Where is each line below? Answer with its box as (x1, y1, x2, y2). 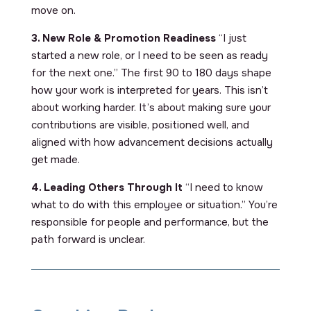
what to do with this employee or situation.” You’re (31, 197, 278, 212)
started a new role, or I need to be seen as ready (31, 48, 268, 62)
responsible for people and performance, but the (31, 215, 269, 229)
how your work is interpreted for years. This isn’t (31, 83, 268, 97)
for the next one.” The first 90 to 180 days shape (31, 65, 271, 80)
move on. (31, 3, 76, 17)
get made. (31, 152, 80, 167)
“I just (215, 31, 246, 45)
